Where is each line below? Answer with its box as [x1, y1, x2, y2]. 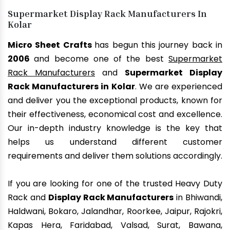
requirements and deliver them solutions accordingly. [8, 150, 222, 162]
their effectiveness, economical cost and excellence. [8, 108, 222, 121]
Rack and [8, 191, 48, 204]
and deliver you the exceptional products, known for [8, 94, 222, 107]
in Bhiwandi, [174, 191, 223, 204]
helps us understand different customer [8, 136, 222, 148]
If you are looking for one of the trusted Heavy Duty [8, 178, 222, 190]
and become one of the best [34, 53, 169, 65]
